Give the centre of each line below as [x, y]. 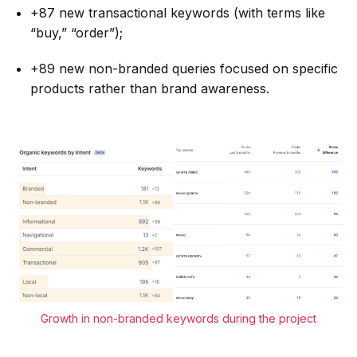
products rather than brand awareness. [149, 88]
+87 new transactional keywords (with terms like [177, 12]
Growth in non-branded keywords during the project [178, 318]
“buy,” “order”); [76, 32]
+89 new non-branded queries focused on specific [184, 68]
